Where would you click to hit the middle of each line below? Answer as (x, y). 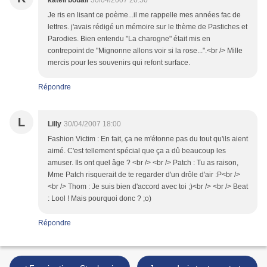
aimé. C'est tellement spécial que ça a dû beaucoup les (137, 151)
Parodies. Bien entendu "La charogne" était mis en (129, 39)
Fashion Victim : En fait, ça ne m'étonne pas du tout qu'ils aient (148, 139)
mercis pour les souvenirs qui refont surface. (119, 63)
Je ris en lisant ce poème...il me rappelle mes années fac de (144, 15)
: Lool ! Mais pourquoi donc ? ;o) (100, 199)
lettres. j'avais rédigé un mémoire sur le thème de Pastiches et (148, 27)
